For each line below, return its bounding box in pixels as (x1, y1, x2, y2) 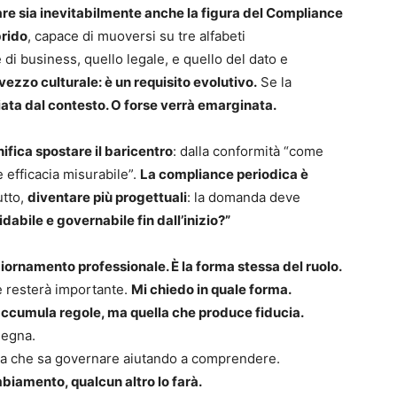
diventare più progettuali (27, 189, 187, 206)
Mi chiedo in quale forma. (131, 281, 292, 299)
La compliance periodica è (140, 166, 308, 183)
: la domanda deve (187, 189, 300, 206)
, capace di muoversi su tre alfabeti (27, 27, 245, 45)
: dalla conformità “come (173, 143, 323, 160)
